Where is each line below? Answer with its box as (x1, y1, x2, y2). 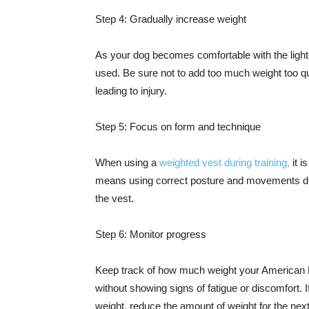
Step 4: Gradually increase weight (95, 13, 246, 25)
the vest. (95, 192, 134, 204)
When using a (95, 157, 159, 168)
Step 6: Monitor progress (95, 228, 206, 240)
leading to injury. (95, 85, 167, 97)
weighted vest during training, (159, 157, 290, 168)
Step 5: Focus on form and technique (95, 121, 261, 132)
